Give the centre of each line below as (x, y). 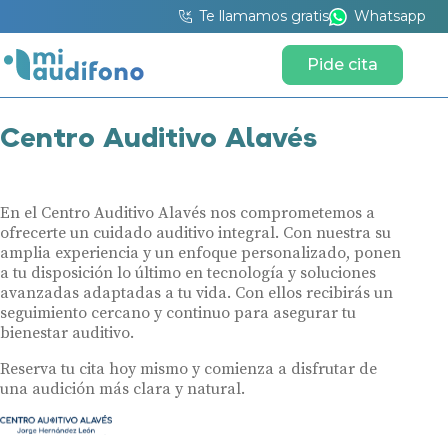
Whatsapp (389, 16)
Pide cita (343, 64)
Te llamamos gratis (263, 16)
